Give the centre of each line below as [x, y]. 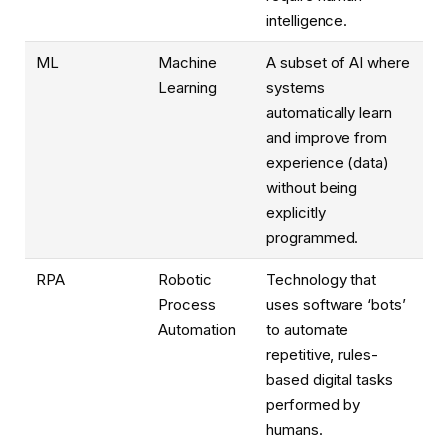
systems [295, 88]
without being [312, 188]
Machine [187, 63]
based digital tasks [329, 380]
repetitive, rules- [322, 355]
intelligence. [307, 21]
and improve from [326, 138]
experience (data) [327, 163]
